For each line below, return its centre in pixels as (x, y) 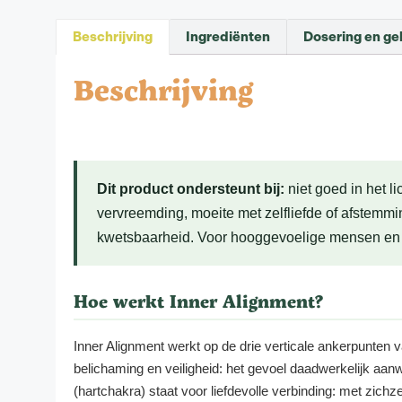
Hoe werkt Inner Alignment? (198, 301)
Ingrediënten (228, 36)
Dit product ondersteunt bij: (191, 188)
